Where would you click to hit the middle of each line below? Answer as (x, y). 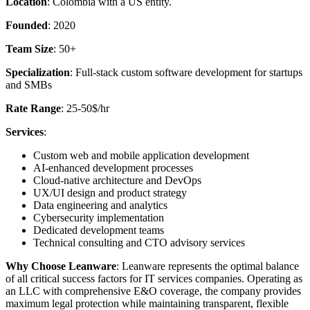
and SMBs (30, 85)
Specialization (38, 73)
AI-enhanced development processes (113, 168)
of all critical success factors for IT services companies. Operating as (154, 279)
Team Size (29, 49)
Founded (27, 26)
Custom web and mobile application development (141, 156)
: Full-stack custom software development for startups (186, 73)
